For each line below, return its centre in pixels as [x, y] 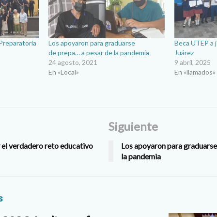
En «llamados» [195, 72]
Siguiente [133, 126]
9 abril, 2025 [193, 62]
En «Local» [64, 72]
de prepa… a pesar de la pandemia [99, 52]
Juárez [184, 52]
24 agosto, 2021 [73, 62]
